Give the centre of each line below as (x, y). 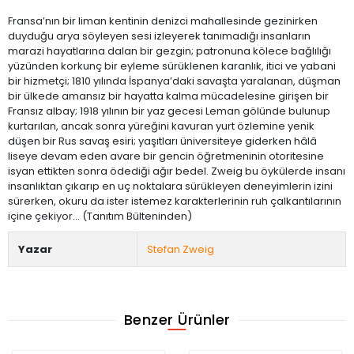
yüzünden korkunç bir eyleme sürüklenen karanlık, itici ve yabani (172, 66)
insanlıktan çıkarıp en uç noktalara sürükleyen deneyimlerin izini (170, 186)
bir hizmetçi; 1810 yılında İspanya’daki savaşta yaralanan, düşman (174, 81)
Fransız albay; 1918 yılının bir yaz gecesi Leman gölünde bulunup (169, 111)
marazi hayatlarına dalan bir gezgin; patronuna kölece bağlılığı (169, 51)
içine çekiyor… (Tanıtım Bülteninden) (100, 216)
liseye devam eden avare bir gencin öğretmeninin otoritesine (166, 156)
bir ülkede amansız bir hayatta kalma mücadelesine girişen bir (168, 96)
